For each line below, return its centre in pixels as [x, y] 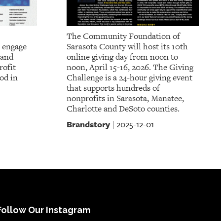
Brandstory [88, 124]
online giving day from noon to [122, 57]
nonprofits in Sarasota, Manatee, [125, 99]
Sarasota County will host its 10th [127, 47]
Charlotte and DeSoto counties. [123, 109]
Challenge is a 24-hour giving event [129, 78]
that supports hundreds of [113, 88]
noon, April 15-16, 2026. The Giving [130, 68]
